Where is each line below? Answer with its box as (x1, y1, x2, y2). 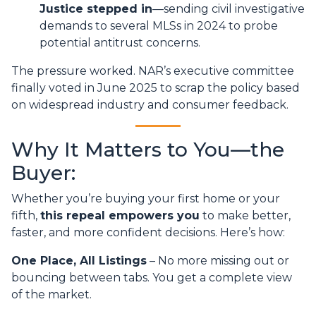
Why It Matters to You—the (11, 138, 284, 162)
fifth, (11, 209, 40, 223)
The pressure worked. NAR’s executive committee (11, 64, 294, 78)
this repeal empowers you (40, 209, 200, 223)
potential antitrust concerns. (39, 36, 200, 50)
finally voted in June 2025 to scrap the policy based (11, 81, 300, 95)
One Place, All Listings (11, 254, 147, 268)
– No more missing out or (147, 254, 289, 268)
